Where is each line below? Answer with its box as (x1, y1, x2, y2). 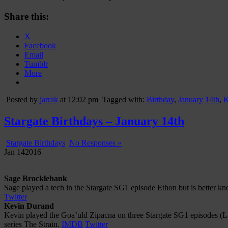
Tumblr (24, 59, 48, 68)
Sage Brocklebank (4, 174, 67, 183)
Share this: (4, 11, 49, 22)
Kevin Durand (4, 201, 54, 210)
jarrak (40, 95, 58, 104)
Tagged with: (102, 95, 147, 104)
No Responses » (69, 138, 122, 147)
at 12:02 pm (58, 95, 98, 104)
